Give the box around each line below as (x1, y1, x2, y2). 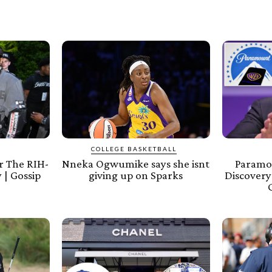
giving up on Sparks (89, 168, 183, 182)
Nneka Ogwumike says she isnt (62, 157, 210, 170)
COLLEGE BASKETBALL (91, 144, 177, 152)
